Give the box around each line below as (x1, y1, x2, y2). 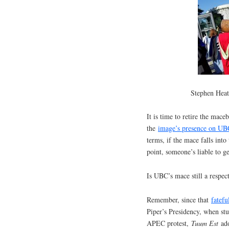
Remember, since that (147, 194, 211, 204)
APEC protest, (147, 218, 191, 228)
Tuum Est (191, 218, 218, 228)
